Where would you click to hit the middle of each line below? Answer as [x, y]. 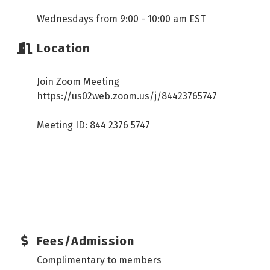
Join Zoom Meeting [78, 82]
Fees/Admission [86, 241]
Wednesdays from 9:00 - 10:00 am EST [121, 19]
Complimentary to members [99, 260]
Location [63, 49]
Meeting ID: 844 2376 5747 [93, 125]
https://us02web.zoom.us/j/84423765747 [129, 96]
